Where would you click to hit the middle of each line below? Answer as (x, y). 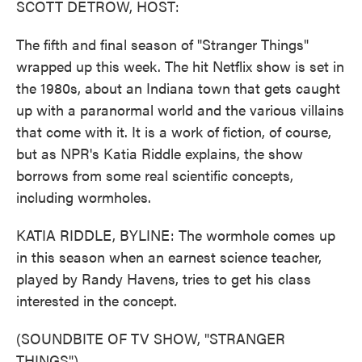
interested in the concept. (97, 300)
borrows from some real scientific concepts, (155, 175)
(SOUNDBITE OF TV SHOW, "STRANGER (151, 338)
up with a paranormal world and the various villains (180, 109)
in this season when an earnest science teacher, (169, 257)
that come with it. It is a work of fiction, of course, (174, 131)
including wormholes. (84, 197)
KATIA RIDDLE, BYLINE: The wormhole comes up (176, 235)
